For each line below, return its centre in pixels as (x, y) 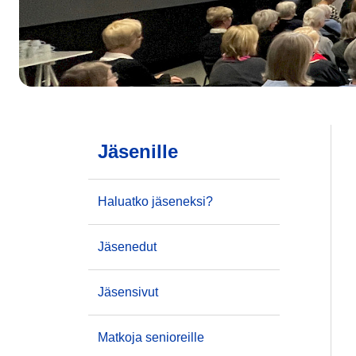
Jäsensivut (128, 292)
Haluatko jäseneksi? (155, 201)
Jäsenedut (127, 247)
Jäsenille (138, 151)
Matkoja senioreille (151, 337)
